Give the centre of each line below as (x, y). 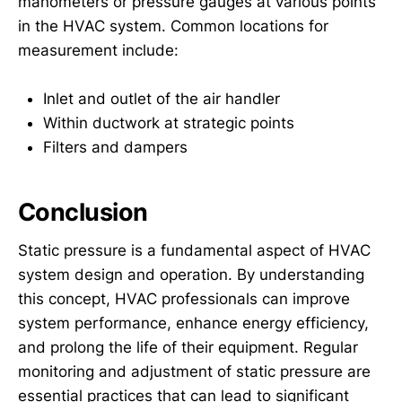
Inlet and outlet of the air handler (162, 98)
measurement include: (98, 50)
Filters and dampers (115, 147)
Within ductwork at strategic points (169, 122)
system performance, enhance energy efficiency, (193, 323)
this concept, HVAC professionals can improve (184, 299)
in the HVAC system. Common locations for (173, 26)
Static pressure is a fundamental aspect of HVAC (194, 251)
